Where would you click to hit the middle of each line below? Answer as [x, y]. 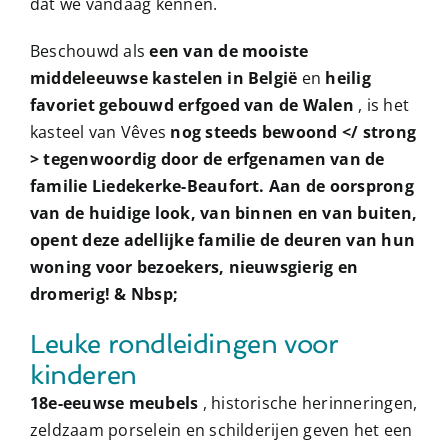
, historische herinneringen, [310, 402]
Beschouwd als [89, 50]
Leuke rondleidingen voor [184, 343]
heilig [348, 77]
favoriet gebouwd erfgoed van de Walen [194, 104]
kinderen [83, 374]
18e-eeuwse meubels [116, 402]
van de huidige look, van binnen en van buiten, [223, 212]
